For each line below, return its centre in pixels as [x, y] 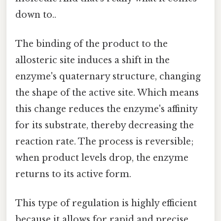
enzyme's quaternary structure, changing [108, 77]
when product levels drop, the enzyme [102, 158]
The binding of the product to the [92, 44]
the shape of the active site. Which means [107, 93]
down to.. [36, 15]
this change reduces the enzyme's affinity [106, 109]
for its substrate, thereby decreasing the [105, 126]
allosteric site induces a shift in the [92, 60]
